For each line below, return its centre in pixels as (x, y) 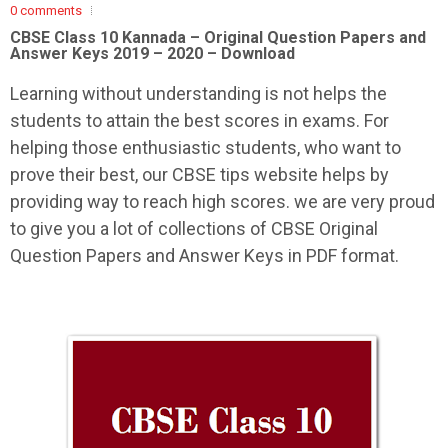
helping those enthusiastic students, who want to (205, 147)
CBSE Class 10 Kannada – (107, 37)
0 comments (46, 10)
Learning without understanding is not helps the (198, 93)
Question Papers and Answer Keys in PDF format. (204, 255)
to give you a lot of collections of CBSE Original (194, 228)
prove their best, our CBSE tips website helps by (199, 174)
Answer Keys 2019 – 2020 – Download (152, 53)
